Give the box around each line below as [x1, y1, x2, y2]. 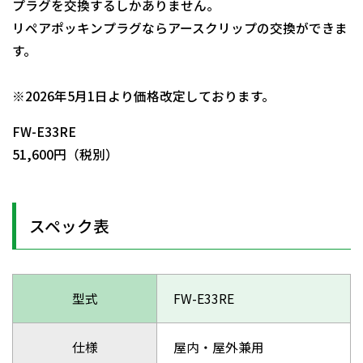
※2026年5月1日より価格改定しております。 [12, 87, 275, 106]
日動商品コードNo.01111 [12, 64, 160, 83]
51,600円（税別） [12, 144, 118, 164]
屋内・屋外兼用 [173, 337, 264, 357]
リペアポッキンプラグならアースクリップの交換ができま [12, 19, 348, 38]
